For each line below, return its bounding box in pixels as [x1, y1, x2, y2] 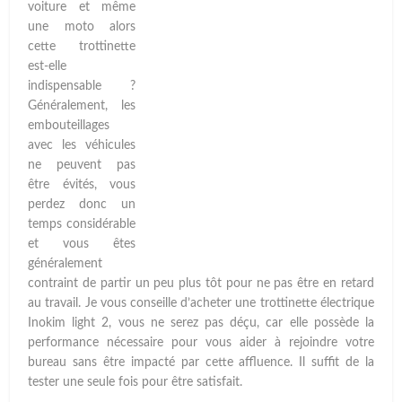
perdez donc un [28, 198, 135, 212]
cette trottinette [28, 40, 135, 54]
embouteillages [28, 119, 110, 133]
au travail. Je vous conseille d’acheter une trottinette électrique [28, 297, 374, 310]
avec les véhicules [28, 139, 135, 153]
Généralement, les [28, 100, 135, 113]
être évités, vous [28, 179, 135, 192]
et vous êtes [28, 238, 135, 251]
